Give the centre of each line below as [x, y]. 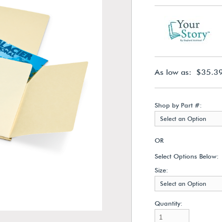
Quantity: [168, 203]
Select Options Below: [186, 156]
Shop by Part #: [178, 105]
